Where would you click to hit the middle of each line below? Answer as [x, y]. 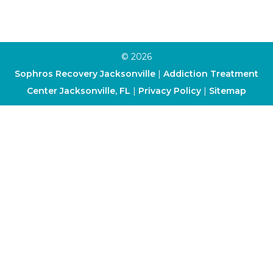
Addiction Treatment [211, 73]
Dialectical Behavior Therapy [79, 14]
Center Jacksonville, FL [79, 90]
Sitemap [228, 90]
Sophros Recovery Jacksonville [85, 73]
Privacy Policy [171, 90]
